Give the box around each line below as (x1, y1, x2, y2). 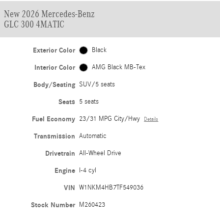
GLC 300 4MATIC (4, 19, 64, 29)
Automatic (79, 132, 107, 140)
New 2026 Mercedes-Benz (4, 8, 95, 19)
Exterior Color (33, 46, 76, 55)
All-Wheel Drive (79, 149, 122, 157)
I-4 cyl (79, 166, 97, 174)
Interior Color (34, 63, 76, 72)
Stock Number (31, 201, 76, 209)
